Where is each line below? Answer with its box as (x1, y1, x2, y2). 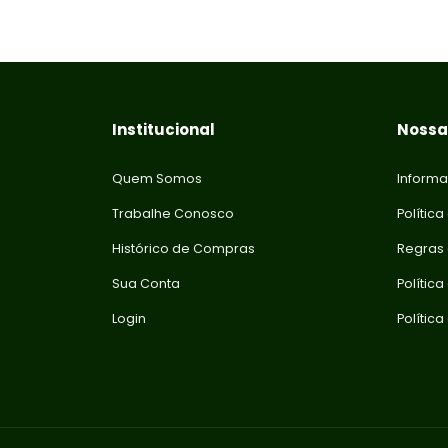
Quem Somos (112, 169, 202, 187)
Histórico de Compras (112, 239, 255, 257)
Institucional (112, 118, 215, 140)
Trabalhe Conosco (112, 204, 234, 222)
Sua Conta (112, 274, 180, 292)
